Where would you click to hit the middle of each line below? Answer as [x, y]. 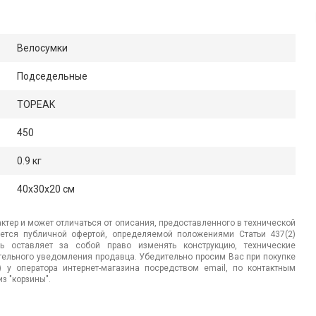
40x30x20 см [46, 189]
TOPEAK [36, 104]
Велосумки [42, 48]
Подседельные [52, 76]
